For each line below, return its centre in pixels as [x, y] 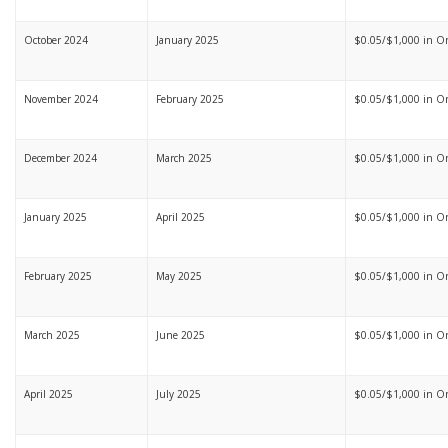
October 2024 [56, 40]
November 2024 [61, 99]
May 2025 [179, 276]
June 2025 [180, 335]
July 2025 [178, 394]
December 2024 [60, 158]
